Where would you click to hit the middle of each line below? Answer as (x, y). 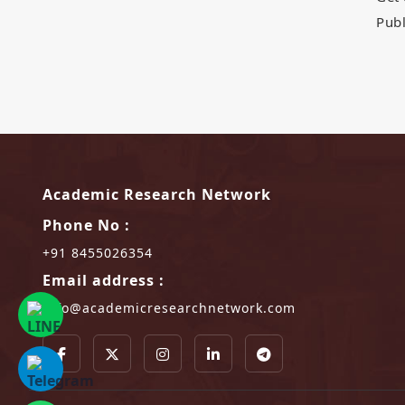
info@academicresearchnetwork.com (169, 308)
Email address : (104, 280)
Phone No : (86, 225)
